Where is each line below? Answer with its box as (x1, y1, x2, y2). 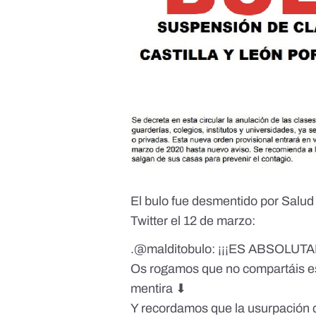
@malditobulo (134, 241, 212, 256)
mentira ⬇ (130, 281, 187, 296)
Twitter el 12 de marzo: (130, 213, 256, 228)
